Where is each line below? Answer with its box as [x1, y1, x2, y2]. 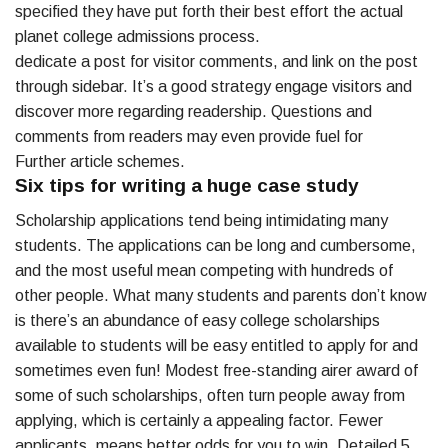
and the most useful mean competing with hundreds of [15, 261, 393, 279]
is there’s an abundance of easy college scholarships [15, 311, 380, 329]
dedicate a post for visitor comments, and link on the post [15, 53, 418, 71]
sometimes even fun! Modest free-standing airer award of [15, 361, 418, 379]
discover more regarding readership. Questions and [15, 103, 372, 121]
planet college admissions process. [15, 28, 260, 46]
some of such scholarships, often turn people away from [15, 386, 405, 404]
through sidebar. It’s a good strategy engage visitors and [15, 78, 412, 96]
